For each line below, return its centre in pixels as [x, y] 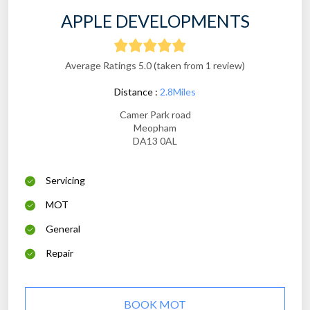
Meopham [155, 128]
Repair [60, 253]
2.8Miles [178, 92]
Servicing [65, 181]
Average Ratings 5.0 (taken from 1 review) [155, 66]
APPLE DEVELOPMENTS [155, 21]
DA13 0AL [155, 141]
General [63, 229]
